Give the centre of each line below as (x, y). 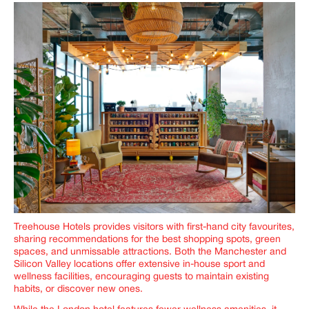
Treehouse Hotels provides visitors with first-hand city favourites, (154, 227)
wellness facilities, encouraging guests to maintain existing (141, 277)
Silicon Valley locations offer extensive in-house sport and (139, 264)
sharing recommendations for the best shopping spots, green (147, 239)
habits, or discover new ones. (80, 289)
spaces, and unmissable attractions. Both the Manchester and (150, 252)
